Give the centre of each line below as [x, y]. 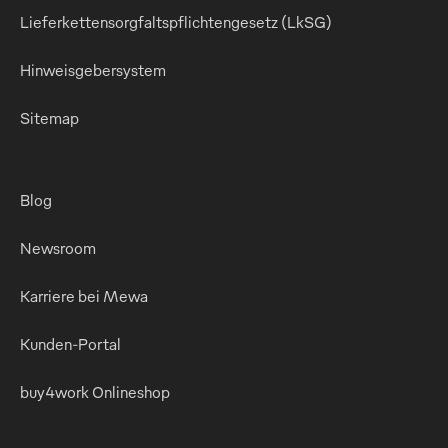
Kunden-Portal [70, 343]
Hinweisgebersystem [93, 69]
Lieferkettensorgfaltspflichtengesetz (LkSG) [176, 21]
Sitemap [49, 117]
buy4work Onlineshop [95, 391]
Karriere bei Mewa [84, 295]
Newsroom [58, 247]
